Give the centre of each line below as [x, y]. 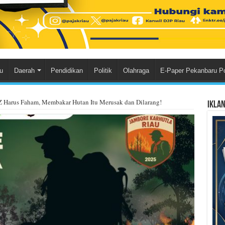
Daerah [24, 71]
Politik [103, 71]
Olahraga [136, 71]
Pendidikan [67, 71]
